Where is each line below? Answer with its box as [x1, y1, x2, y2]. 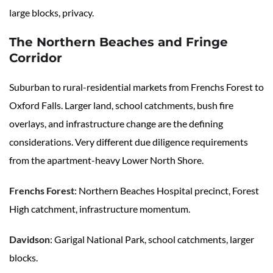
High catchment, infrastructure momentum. [9, 203, 190, 215]
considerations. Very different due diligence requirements [9, 136, 248, 148]
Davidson [9, 233, 50, 246]
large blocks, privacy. [9, 7, 94, 19]
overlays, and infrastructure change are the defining [9, 118, 223, 130]
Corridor [9, 51, 62, 66]
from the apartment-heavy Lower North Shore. [9, 154, 204, 166]
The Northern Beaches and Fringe [9, 35, 228, 50]
